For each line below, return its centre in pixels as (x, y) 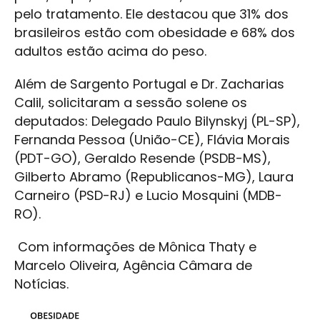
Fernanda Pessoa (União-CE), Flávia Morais (152, 140)
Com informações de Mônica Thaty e (135, 247)
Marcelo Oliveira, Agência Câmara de (133, 266)
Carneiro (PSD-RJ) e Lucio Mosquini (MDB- (148, 196)
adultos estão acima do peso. (110, 51)
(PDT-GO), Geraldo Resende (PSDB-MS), (142, 159)
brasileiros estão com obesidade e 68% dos (155, 33)
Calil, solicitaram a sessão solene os (131, 103)
